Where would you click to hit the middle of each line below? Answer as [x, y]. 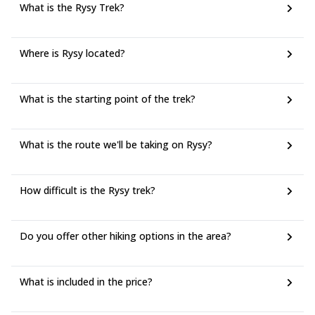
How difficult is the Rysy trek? [88, 190]
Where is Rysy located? [72, 53]
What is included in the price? [86, 282]
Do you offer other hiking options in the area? [126, 236]
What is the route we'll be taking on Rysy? [116, 144]
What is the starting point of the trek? [108, 99]
